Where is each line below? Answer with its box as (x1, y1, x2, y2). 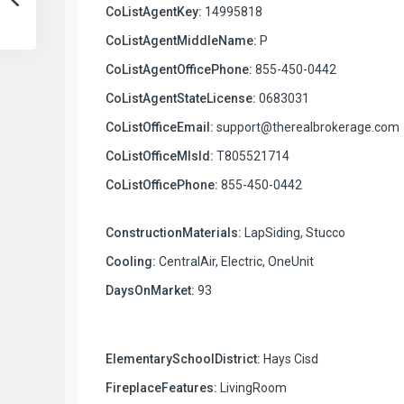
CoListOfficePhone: (106, 177, 218, 192)
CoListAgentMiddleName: (106, 32, 257, 48)
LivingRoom (217, 380, 287, 395)
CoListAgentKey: (106, 4, 202, 19)
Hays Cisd (261, 351, 318, 366)
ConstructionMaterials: (106, 225, 242, 240)
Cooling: (106, 253, 156, 269)
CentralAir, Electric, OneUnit (156, 253, 314, 269)
